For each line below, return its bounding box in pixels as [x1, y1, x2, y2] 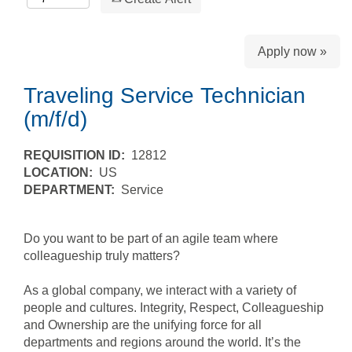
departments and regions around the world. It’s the [24, 335, 301, 349]
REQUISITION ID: [24, 148, 131, 162]
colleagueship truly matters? [24, 249, 180, 262]
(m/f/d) [24, 107, 87, 131]
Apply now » [258, 45, 327, 58]
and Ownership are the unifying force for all [24, 318, 262, 332]
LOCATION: [24, 166, 99, 179]
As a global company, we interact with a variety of [24, 284, 296, 297]
